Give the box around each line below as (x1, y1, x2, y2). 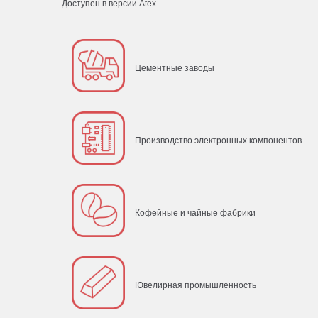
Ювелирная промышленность (135, 280, 256, 291)
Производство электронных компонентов (135, 136, 302, 146)
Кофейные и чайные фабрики (135, 208, 256, 219)
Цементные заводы (135, 63, 214, 74)
